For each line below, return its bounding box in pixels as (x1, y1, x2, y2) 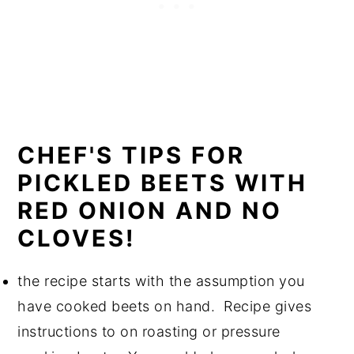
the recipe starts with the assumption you (17, 273, 305, 289)
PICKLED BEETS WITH (17, 169, 308, 197)
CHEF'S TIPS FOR (17, 141, 246, 169)
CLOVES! (17, 224, 137, 252)
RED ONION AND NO (17, 197, 283, 224)
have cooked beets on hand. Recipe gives (17, 298, 312, 314)
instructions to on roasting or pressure (17, 323, 281, 340)
